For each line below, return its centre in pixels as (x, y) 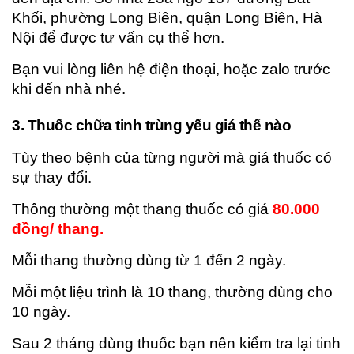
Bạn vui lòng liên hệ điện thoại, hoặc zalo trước (171, 69)
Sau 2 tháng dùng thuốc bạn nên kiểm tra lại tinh (176, 343)
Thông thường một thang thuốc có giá (142, 209)
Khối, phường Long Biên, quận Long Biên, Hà (167, 18)
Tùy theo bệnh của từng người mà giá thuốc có (172, 158)
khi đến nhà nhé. (69, 89)
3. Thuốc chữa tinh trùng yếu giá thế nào (151, 125)
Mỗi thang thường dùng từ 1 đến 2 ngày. (149, 260)
